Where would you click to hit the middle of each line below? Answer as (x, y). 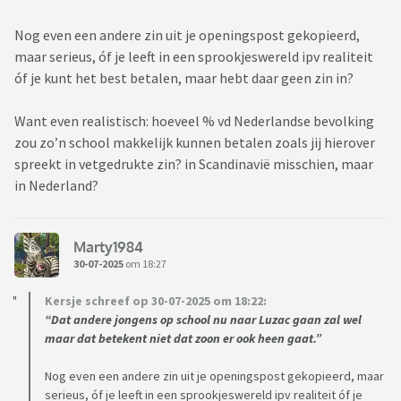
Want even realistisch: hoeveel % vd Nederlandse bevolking (194, 121)
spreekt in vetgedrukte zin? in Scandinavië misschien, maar (194, 164)
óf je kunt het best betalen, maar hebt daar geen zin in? (184, 78)
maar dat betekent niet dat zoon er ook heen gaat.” (183, 339)
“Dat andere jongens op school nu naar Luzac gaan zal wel (203, 320)
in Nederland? (56, 186)
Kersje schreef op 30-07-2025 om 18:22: (156, 301)
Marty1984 (108, 247)
